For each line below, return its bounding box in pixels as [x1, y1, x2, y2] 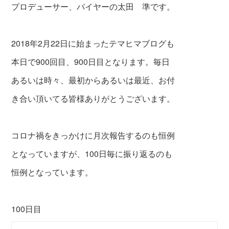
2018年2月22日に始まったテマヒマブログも [11, 37, 175, 50]
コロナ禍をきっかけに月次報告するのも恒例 [11, 129, 175, 142]
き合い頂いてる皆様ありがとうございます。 [11, 93, 175, 105]
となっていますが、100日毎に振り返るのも [11, 148, 173, 160]
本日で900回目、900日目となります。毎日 [11, 56, 170, 68]
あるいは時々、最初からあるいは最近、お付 [11, 74, 175, 86]
